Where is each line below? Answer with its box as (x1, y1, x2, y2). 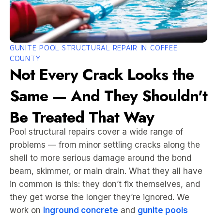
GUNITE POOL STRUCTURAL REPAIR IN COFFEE (10, 44, 178, 52)
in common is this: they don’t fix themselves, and (10, 179, 200, 189)
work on (10, 205, 43, 215)
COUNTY (10, 54, 41, 62)
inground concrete (43, 205, 118, 215)
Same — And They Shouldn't (10, 85, 207, 107)
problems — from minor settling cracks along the (10, 140, 200, 150)
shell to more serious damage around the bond (10, 153, 191, 163)
